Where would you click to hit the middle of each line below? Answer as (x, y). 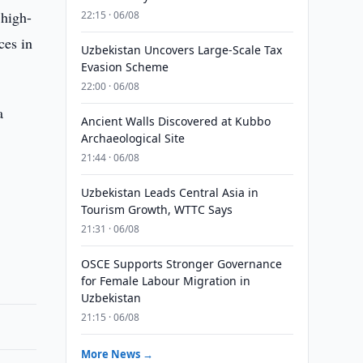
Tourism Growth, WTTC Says (156, 209)
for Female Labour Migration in (165, 281)
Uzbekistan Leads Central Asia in (169, 192)
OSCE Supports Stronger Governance (181, 264)
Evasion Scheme (124, 67)
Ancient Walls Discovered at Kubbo (175, 121)
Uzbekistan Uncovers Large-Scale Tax (181, 50)
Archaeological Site (132, 138)
